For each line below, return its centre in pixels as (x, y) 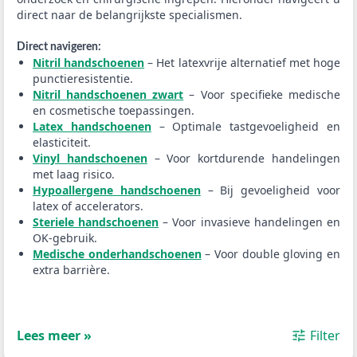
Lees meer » (54, 335)
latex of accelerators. (88, 206)
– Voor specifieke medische (262, 94)
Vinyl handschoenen (90, 158)
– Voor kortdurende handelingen (243, 158)
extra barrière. (71, 270)
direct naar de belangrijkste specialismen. (129, 15)
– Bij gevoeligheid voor (270, 190)
